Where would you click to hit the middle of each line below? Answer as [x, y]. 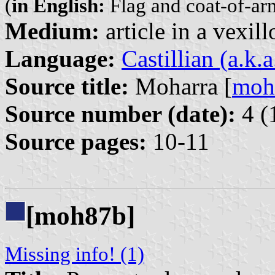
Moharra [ [180, 86]
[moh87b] [80, 216]
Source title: [67, 86]
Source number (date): [120, 114]
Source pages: [76, 141]
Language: [60, 58]
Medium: [52, 31]
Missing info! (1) [75, 254]
